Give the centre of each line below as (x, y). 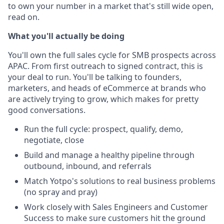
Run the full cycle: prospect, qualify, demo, (103, 129)
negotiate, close (54, 140)
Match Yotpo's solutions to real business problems (120, 181)
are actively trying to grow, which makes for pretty (103, 99)
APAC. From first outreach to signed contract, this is (105, 66)
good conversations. (47, 110)
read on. (24, 17)
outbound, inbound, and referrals (88, 166)
